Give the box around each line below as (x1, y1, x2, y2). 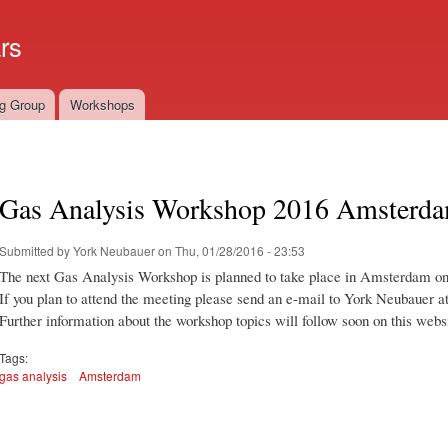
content (160, 46, 204, 65)
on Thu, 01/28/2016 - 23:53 (155, 241, 305, 259)
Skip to (160, 2, 202, 21)
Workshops (69, 95, 135, 114)
